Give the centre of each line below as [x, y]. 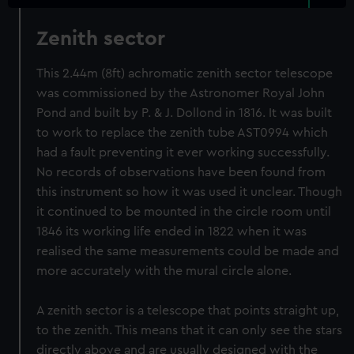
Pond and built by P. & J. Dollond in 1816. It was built [185, 113]
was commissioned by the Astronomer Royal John [181, 93]
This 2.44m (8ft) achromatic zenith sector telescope [185, 73]
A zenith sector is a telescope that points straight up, [188, 311]
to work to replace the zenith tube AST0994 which [183, 133]
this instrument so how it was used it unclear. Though [190, 192]
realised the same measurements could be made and [188, 251]
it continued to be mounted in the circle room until [184, 212]
